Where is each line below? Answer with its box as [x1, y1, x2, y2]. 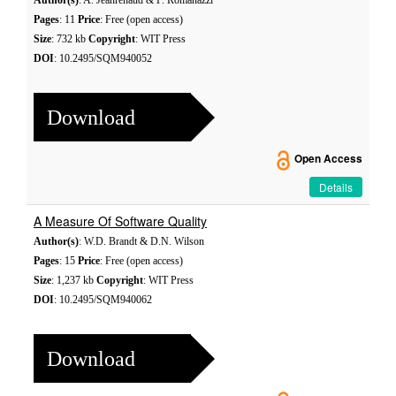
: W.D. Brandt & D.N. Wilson [79, 235, 204, 247]
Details [319, 179, 353, 194]
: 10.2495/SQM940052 [54, 52, 152, 65]
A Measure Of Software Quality [34, 212, 207, 230]
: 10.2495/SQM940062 [54, 293, 152, 306]
